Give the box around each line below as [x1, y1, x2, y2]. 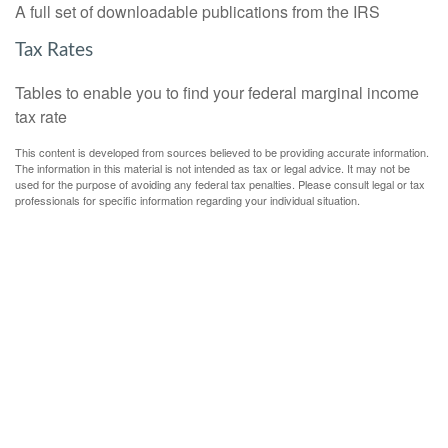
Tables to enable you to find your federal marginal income [15, 80, 419, 104]
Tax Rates [15, 41, 93, 61]
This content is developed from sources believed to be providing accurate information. [15, 143, 429, 160]
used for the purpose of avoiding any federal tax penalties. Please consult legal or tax [15, 175, 425, 192]
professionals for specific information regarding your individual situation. [15, 191, 360, 208]
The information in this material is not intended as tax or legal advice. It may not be [15, 159, 410, 176]
